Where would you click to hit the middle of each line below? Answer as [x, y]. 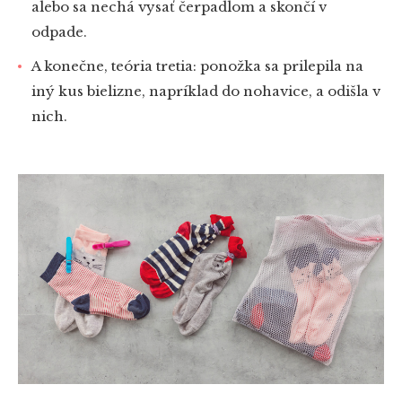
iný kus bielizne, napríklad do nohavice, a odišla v [206, 92]
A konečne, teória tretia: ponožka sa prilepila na [197, 66]
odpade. [59, 32]
